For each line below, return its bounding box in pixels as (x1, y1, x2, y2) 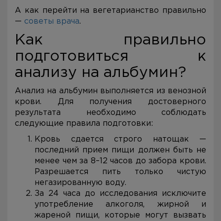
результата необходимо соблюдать (15, 109, 206, 116)
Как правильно (15, 34, 206, 47)
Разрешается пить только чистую (35, 168, 206, 176)
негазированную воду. (35, 179, 126, 186)
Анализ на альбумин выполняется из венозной (15, 87, 206, 95)
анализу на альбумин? (15, 66, 186, 79)
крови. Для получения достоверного (15, 98, 206, 106)
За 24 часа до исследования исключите (35, 190, 206, 197)
